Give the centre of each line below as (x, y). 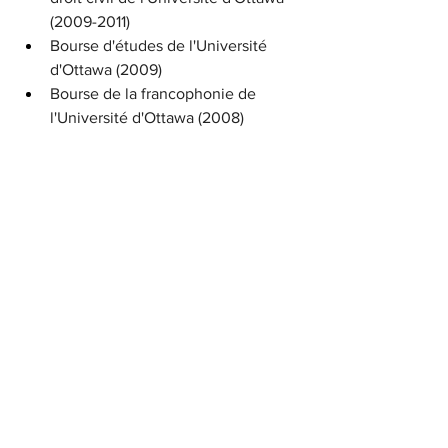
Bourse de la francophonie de (155, 94)
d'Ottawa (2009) (106, 70)
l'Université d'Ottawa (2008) (147, 118)
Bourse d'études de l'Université (160, 46)
